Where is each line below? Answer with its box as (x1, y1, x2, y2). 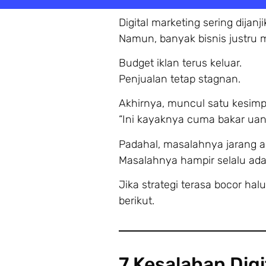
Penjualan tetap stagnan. (118, 72, 240, 86)
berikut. (118, 194, 154, 208)
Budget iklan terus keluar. (118, 56, 242, 70)
